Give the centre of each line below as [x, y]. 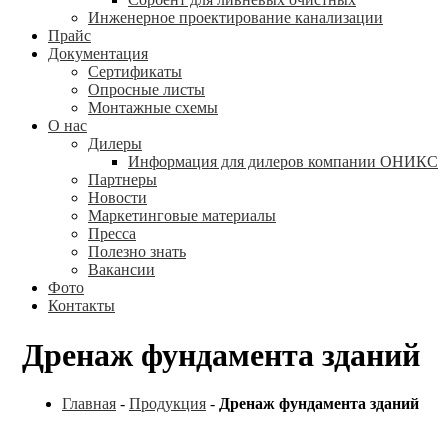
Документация [98, 54]
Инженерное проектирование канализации [235, 18]
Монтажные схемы [153, 108]
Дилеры [115, 144]
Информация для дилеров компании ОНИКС [283, 162]
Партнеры [122, 180]
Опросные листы [146, 90]
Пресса [112, 234]
